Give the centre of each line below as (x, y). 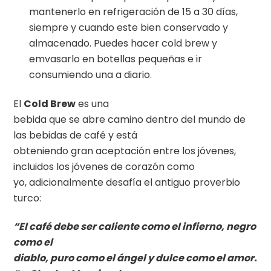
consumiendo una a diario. (90, 74)
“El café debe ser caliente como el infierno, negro (135, 226)
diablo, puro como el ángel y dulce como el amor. (135, 258)
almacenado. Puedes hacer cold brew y (123, 43)
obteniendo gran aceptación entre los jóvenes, (125, 151)
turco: (28, 198)
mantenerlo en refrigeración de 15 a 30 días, (133, 11)
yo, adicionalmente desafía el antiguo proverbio (127, 183)
